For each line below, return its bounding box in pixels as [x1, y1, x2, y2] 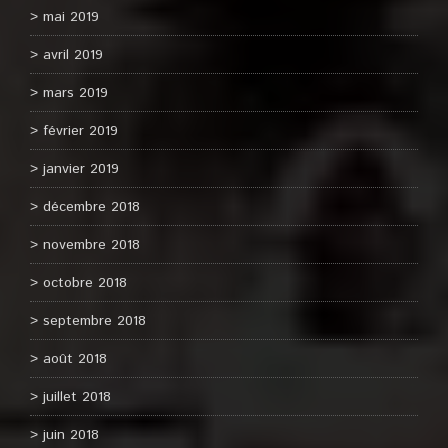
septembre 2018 [43, 311, 146, 331]
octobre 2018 [43, 273, 127, 293]
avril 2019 [43, 45, 103, 65]
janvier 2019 [43, 159, 119, 179]
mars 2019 [43, 83, 108, 103]
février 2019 [43, 121, 118, 141]
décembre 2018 [43, 197, 140, 217]
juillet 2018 [43, 387, 111, 407]
